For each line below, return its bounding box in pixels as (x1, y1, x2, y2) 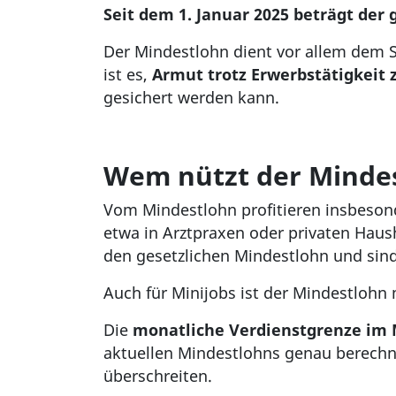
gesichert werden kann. (103, 87, 279, 109)
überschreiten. (103, 365, 212, 387)
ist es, (103, 64, 152, 86)
